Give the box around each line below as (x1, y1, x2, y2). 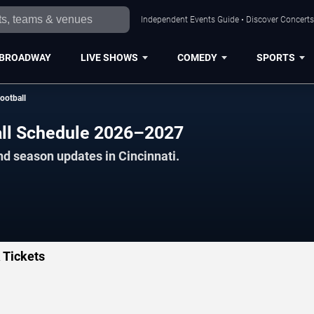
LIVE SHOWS (80, 51, 138, 63)
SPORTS (256, 51, 295, 63)
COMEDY (177, 51, 217, 63)
